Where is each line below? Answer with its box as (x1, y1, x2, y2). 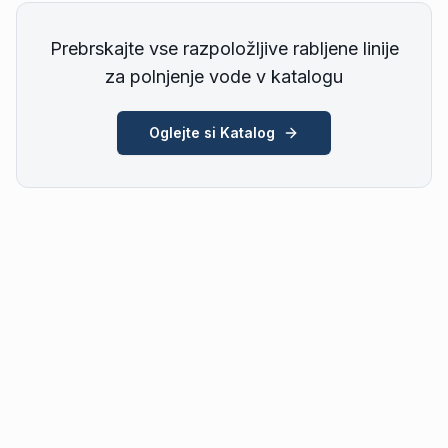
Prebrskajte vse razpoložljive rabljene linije (49, 38, 399, 59)
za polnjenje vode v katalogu (105, 66, 343, 87)
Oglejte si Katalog (149, 124, 275, 141)
